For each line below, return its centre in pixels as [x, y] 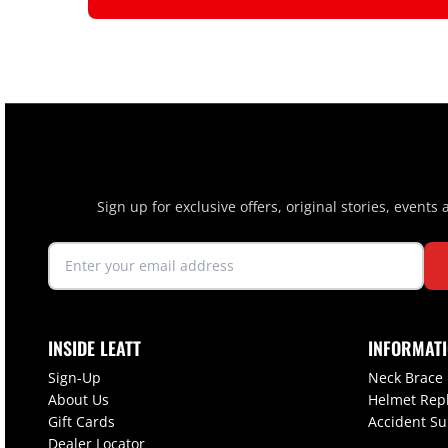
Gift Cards [81, 422]
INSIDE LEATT [94, 348]
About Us [78, 400]
